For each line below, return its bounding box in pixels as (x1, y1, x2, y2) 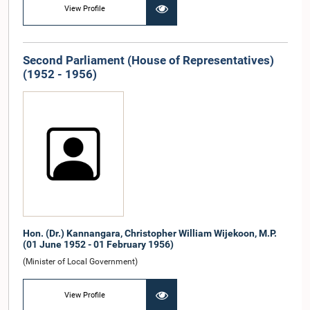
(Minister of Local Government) (23, 257, 138, 267)
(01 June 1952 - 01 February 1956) (23, 239, 174, 250)
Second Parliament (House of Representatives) (23, 53, 274, 67)
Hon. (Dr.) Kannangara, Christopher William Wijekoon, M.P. (23, 228, 277, 239)
